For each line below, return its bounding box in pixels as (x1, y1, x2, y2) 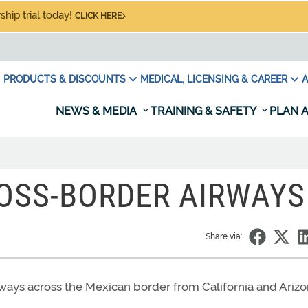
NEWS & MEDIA (56, 104, 140, 118)
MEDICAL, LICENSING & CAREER (140, 74, 287, 85)
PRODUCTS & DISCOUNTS (3, 74, 126, 85)
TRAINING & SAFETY (151, 104, 258, 118)
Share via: (206, 232, 242, 241)
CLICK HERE (75, 11, 122, 21)
